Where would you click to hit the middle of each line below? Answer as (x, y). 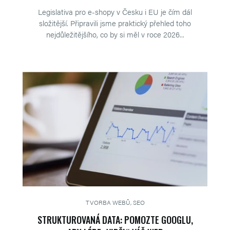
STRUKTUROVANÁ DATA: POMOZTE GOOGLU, (115, 220)
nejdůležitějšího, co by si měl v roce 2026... (115, 34)
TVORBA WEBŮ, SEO (115, 203)
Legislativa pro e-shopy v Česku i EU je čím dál (115, 12)
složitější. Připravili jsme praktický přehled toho (115, 23)
